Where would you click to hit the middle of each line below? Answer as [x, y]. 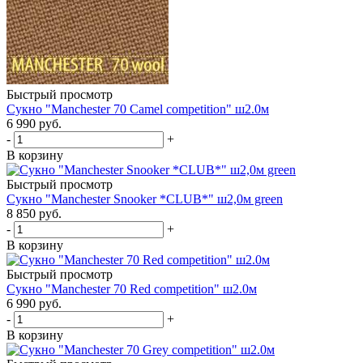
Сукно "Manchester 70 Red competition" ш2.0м [132, 288]
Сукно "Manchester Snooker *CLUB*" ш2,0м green [145, 199]
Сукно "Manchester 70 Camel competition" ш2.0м [138, 109]
